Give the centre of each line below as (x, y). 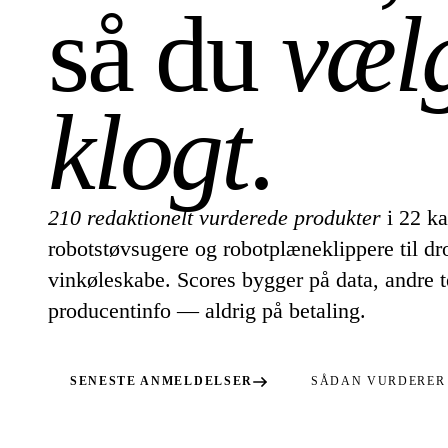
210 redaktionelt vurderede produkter (214, 217)
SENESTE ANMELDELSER (161, 381)
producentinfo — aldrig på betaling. (207, 310)
